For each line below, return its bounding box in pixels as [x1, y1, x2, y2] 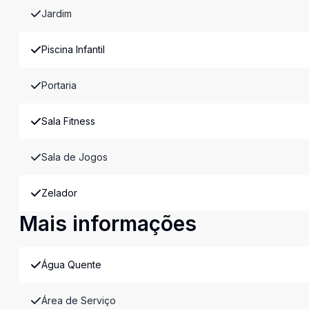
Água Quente [41, 259, 101, 270]
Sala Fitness [41, 115, 95, 127]
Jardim [41, 8, 72, 19]
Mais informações [19, 211, 197, 236]
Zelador [41, 187, 77, 199]
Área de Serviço [41, 295, 116, 306]
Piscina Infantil [41, 43, 105, 55]
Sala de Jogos [41, 151, 108, 163]
